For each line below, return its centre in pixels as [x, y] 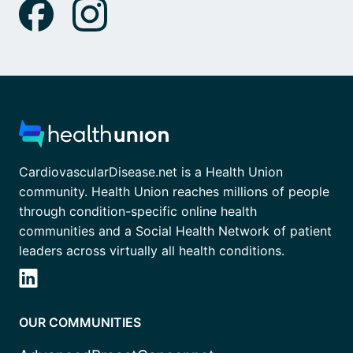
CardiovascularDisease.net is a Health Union [151, 172]
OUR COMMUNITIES [80, 323]
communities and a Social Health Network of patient [175, 231]
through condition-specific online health [138, 212]
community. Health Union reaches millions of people [174, 192]
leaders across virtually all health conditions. [152, 251]
